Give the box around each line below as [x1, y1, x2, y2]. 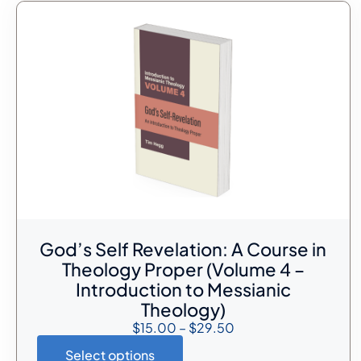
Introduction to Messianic [75, 277, 291, 301]
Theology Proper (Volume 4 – [61, 257, 305, 280]
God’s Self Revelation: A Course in [39, 237, 327, 260]
